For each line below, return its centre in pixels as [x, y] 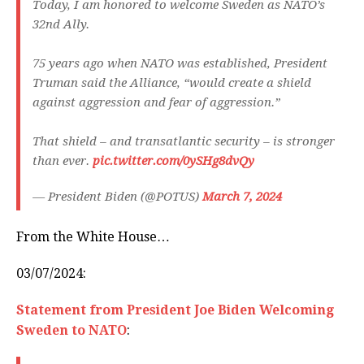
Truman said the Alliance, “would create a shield [172, 83]
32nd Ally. [61, 25]
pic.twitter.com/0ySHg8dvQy [173, 161]
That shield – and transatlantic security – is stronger [184, 142]
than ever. [63, 161]
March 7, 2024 [242, 197]
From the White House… [93, 237]
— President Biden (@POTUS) [117, 197]
